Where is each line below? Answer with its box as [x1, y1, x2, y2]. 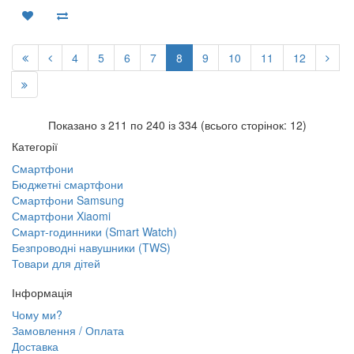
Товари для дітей [12, 255, 100, 271]
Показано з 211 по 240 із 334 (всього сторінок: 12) [47, 117, 307, 133]
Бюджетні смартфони [12, 176, 123, 192]
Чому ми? [12, 307, 62, 322]
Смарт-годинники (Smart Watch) [12, 224, 177, 239]
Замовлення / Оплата [12, 322, 124, 338]
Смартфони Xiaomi [12, 208, 111, 224]
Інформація [12, 284, 73, 300]
